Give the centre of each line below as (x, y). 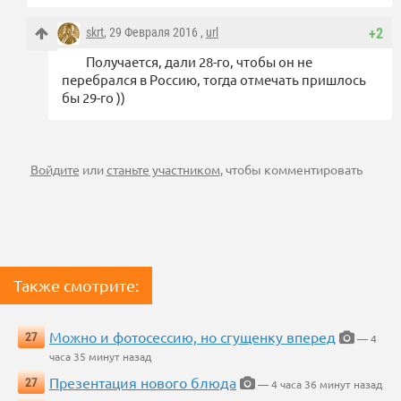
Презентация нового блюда (143, 382)
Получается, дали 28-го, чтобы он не (199, 61)
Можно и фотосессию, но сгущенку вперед (192, 336)
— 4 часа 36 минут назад (319, 384)
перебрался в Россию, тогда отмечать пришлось (214, 79)
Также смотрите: (76, 285)
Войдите (55, 169)
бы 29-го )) (94, 97)
